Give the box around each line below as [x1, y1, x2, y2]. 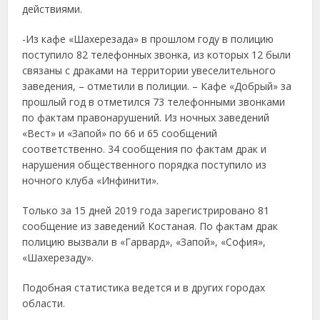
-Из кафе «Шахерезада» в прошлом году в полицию [22, 31, 274, 46]
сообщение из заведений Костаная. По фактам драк [22, 219, 279, 233]
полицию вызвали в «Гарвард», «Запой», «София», [22, 234, 266, 249]
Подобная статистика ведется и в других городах [22, 280, 266, 294]
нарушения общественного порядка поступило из [22, 157, 267, 171]
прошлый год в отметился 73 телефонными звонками [22, 94, 286, 109]
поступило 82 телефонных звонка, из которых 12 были [22, 47, 291, 61]
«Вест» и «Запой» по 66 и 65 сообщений [22, 126, 218, 140]
